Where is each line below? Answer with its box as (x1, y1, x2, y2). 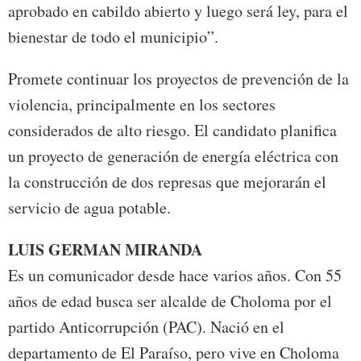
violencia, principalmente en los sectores (8, 93, 276, 116)
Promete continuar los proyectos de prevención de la (8, 68, 349, 90)
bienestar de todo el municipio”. (8, 26, 218, 48)
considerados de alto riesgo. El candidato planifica (8, 119, 337, 142)
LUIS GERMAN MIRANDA (8, 238, 202, 262)
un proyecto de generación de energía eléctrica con (8, 145, 338, 168)
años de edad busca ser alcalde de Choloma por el (8, 290, 332, 313)
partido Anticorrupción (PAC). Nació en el (8, 316, 284, 338)
